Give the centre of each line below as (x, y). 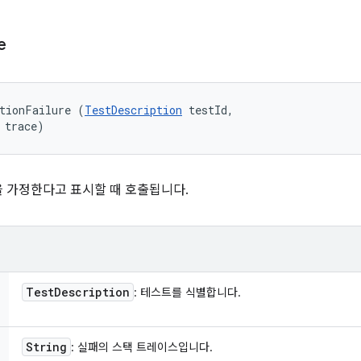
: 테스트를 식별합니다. (187, 293)
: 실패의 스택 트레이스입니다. (142, 347)
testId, (211, 110)
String (46, 347)
